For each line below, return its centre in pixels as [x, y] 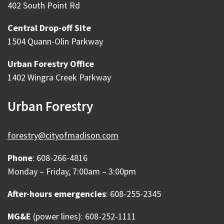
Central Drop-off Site [49, 28]
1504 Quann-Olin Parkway [55, 41]
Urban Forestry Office [51, 64]
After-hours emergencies [57, 194]
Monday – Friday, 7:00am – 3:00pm [72, 171]
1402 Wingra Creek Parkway [59, 77]
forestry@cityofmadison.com [63, 135]
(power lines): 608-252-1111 [83, 216]
